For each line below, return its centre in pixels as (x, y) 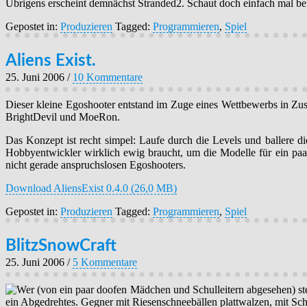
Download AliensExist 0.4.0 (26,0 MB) (91, 188)
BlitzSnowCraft (61, 246)
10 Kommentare (108, 77)
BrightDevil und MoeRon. (63, 116)
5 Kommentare (105, 262)
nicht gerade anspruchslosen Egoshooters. (96, 164)
